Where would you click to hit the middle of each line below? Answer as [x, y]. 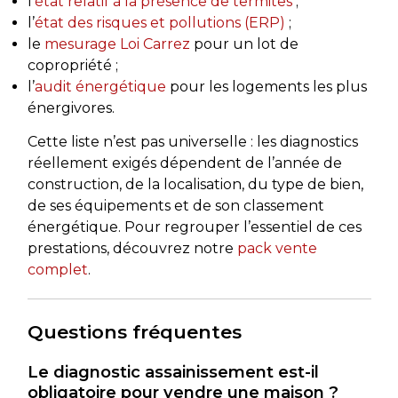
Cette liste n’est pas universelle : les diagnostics [192, 141]
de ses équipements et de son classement [175, 205]
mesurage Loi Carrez [117, 44]
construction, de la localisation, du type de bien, [195, 184]
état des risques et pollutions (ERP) [159, 22]
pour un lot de [244, 44]
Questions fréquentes [134, 331]
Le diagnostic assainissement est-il [173, 371]
